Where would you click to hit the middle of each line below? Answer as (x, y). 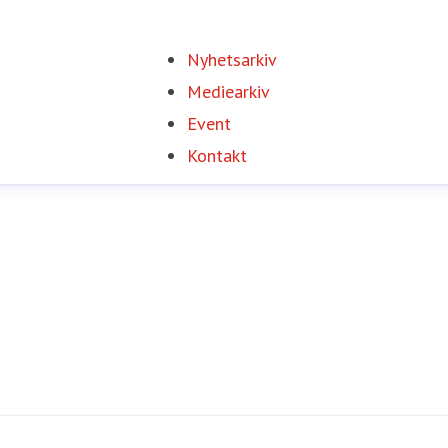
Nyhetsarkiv (231, 59)
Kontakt (216, 155)
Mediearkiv (228, 91)
